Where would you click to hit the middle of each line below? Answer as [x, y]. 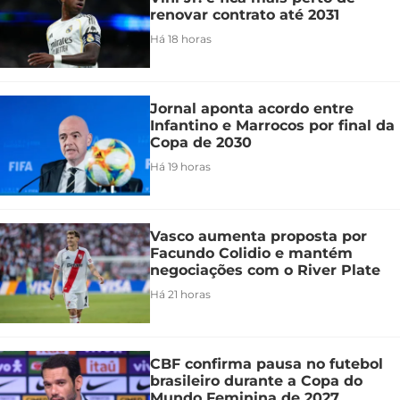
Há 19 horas [180, 167]
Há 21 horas [180, 295]
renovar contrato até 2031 [245, 15]
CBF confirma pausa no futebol [267, 364]
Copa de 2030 [201, 143]
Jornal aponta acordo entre [252, 109]
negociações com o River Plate [265, 271]
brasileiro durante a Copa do [256, 381]
